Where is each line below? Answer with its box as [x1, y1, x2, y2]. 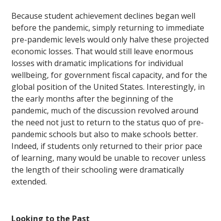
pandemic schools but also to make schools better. [11, 129, 198, 140]
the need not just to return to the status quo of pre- [11, 117, 204, 128]
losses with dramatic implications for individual [11, 58, 183, 69]
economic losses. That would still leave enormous [11, 46, 193, 57]
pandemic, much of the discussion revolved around [11, 105, 198, 116]
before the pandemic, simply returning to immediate [11, 22, 204, 34]
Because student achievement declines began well [11, 10, 195, 22]
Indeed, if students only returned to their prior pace [11, 141, 202, 152]
